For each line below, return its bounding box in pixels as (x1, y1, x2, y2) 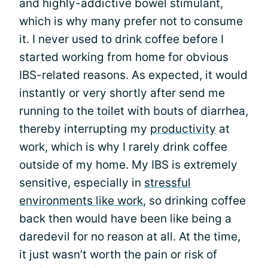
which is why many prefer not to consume (19, 14, 243, 28)
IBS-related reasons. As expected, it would (19, 68, 248, 82)
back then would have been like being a (19, 212, 232, 226)
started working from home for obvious (19, 50, 229, 64)
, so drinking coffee (143, 194, 246, 208)
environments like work (19, 194, 143, 208)
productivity (150, 122, 216, 136)
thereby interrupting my (19, 122, 150, 136)
